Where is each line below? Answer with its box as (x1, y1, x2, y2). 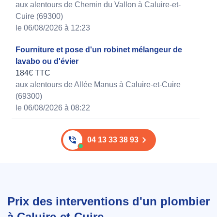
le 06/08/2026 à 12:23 (15, 24, 90, 32)
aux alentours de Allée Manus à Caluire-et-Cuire (15, 80, 181, 89)
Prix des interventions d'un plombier (7, 195, 210, 208)
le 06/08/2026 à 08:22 (15, 104, 90, 112)
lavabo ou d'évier (15, 57, 78, 66)
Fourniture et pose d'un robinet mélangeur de (15, 46, 182, 54)
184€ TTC (15, 69, 50, 77)
